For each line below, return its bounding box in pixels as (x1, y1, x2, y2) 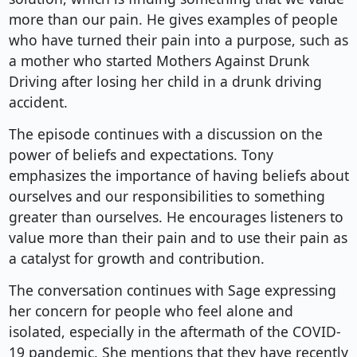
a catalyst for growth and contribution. (8, 249, 265, 269)
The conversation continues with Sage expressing (8, 280, 336, 300)
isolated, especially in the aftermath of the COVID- (8, 322, 341, 342)
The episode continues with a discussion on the (8, 124, 323, 144)
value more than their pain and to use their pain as (8, 228, 347, 248)
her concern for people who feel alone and (8, 301, 293, 321)
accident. (8, 92, 68, 112)
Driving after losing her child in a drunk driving (8, 72, 322, 92)
